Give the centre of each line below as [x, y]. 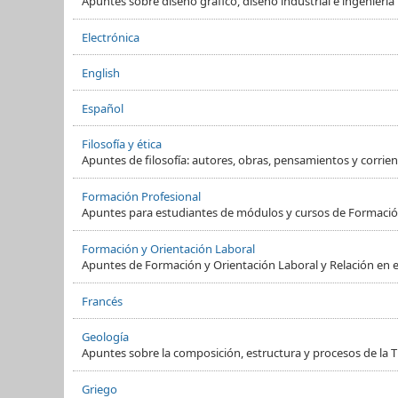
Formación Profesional [141, 196]
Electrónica [111, 37]
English [101, 72]
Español [103, 108]
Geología [105, 336]
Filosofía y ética [122, 143]
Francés [102, 301]
